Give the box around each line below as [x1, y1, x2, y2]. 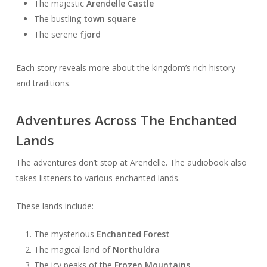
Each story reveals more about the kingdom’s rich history [15, 62, 235, 74]
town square [83, 13, 136, 25]
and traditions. [15, 77, 71, 89]
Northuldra [112, 244, 160, 256]
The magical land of [33, 244, 113, 256]
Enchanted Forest [96, 228, 170, 240]
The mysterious [33, 228, 97, 240]
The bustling [33, 13, 83, 25]
